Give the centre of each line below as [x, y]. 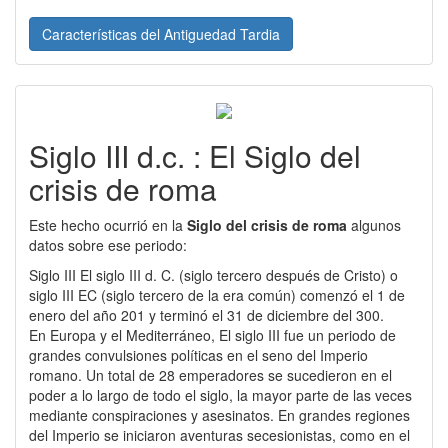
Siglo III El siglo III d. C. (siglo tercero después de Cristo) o [54, 274]
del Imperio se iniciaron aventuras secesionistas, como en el [219, 434]
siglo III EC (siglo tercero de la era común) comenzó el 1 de [217, 294]
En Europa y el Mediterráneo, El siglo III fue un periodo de [212, 334]
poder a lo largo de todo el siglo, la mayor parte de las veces [220, 394]
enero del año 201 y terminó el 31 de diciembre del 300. [208, 314]
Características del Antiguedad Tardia [161, 33]
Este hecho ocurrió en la [108, 224]
